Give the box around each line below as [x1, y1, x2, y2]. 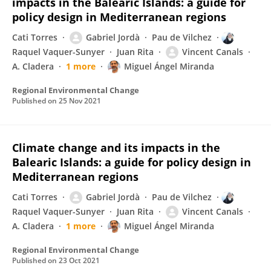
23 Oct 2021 [59, 255, 100, 266]
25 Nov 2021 [59, 96, 101, 106]
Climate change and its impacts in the [12, 140, 220, 155]
